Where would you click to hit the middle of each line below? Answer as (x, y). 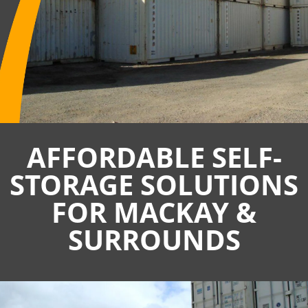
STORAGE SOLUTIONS (154, 184)
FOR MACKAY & (154, 212)
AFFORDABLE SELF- (154, 157)
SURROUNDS (154, 239)
